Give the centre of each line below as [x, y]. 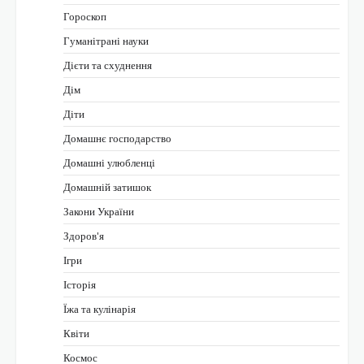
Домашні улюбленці [109, 162]
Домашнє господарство [117, 138]
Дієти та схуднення [108, 65]
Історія [80, 284]
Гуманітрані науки [106, 40]
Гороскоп [85, 16]
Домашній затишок [107, 186]
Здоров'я [84, 235]
